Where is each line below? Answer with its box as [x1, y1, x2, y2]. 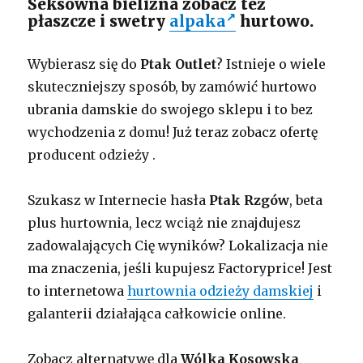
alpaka [169, 11, 227, 32]
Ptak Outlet [140, 56, 217, 73]
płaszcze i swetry [28, 11, 170, 32]
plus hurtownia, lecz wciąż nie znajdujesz [28, 215, 301, 232]
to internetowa [28, 283, 128, 300]
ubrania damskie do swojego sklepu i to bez [28, 101, 314, 118]
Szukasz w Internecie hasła [28, 192, 210, 209]
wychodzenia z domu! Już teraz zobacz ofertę [28, 124, 318, 141]
